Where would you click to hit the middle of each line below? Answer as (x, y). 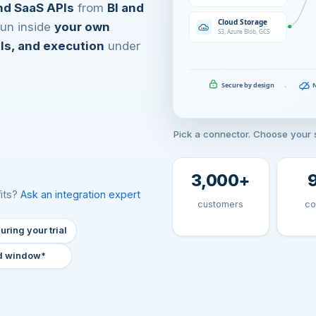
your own (82, 27)
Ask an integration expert (80, 194)
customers (221, 205)
